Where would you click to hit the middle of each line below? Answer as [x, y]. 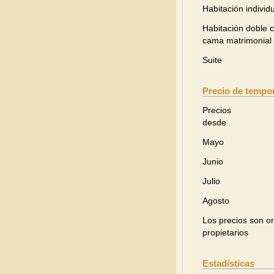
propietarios [225, 232]
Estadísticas [228, 263]
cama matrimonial [237, 40]
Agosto [216, 201]
